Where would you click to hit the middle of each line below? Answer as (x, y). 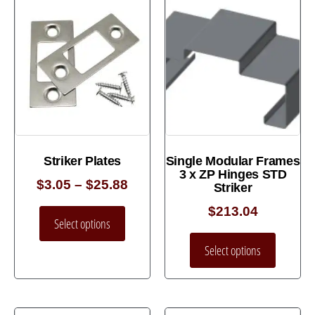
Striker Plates (82, 161)
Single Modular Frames (233, 161)
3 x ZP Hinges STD (233, 175)
